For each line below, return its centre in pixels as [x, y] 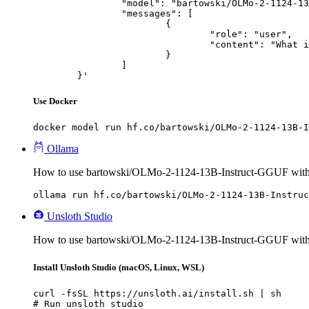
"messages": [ [77, 13]
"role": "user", [121, 34]
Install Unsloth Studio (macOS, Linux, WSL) [119, 267]
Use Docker [55, 101]
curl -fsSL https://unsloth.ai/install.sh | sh [157, 293]
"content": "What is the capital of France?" [121, 44]
